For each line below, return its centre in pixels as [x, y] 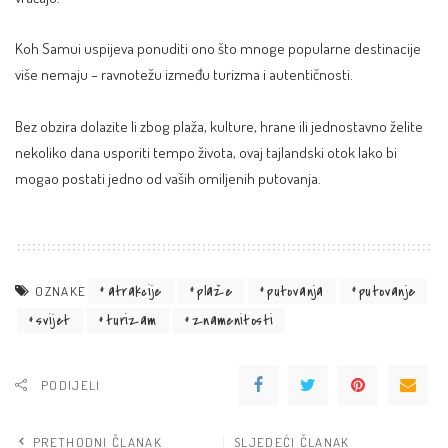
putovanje [387, 291]
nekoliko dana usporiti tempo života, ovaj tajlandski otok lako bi [206, 151]
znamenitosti [232, 321]
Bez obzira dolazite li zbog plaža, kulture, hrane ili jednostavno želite [219, 125]
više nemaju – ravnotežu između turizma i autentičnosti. [184, 74]
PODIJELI [71, 385]
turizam [131, 321]
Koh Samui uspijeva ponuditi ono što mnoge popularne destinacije [218, 48]
